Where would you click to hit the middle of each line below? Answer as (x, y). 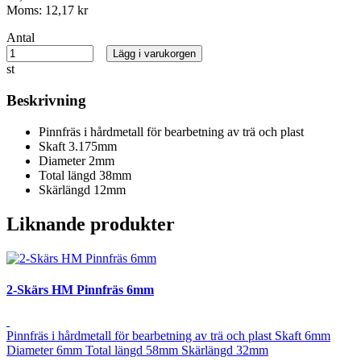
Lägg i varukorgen (154, 54)
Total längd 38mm (85, 175)
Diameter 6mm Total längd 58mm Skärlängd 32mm (137, 351)
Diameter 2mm (77, 160)
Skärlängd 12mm (82, 189)
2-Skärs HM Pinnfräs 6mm (80, 289)
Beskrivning (46, 101)
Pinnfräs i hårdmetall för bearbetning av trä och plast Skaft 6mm (168, 336)
